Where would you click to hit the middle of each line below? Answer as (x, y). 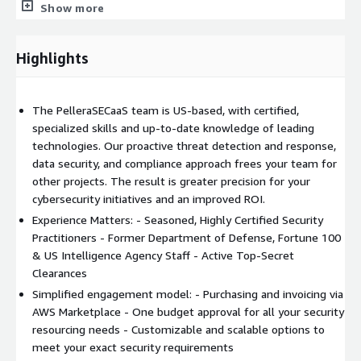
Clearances (60, 272)
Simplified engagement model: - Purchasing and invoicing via (188, 293)
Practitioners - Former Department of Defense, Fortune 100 (187, 237)
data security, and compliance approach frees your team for (185, 163)
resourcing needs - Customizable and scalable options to (178, 329)
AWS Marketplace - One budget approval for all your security (188, 311)
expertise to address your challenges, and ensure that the (166, 19)
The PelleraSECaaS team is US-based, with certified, (166, 110)
